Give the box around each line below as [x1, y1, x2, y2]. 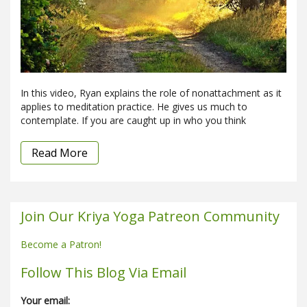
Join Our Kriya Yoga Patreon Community [21, 206, 280, 225]
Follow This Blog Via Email [21, 262, 186, 282]
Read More [32, 145, 88, 160]
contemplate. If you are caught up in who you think [21, 113, 246, 127]
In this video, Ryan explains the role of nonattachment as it [21, 86, 282, 99]
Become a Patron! [21, 237, 101, 251]
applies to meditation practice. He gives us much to [21, 99, 247, 113]
